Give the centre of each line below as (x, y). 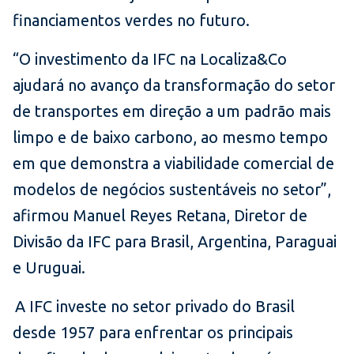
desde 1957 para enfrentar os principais (153, 333)
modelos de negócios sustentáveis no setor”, (172, 190)
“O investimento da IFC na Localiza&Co (150, 59)
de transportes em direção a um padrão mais (172, 111)
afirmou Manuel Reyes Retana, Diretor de (160, 216)
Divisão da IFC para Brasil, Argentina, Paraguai (175, 242)
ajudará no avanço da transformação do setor (174, 85)
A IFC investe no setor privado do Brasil (154, 307)
